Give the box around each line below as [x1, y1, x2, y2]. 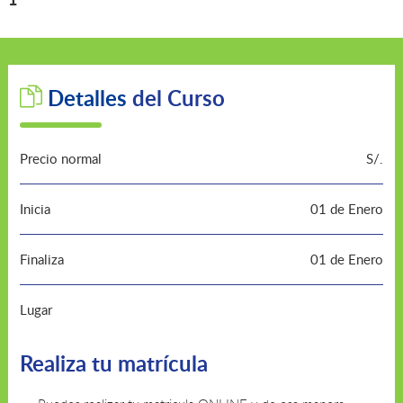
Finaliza [19, 250, 64, 268]
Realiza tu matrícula [19, 348, 208, 378]
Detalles [47, 83, 127, 112]
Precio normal [19, 149, 102, 167]
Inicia [19, 200, 50, 218]
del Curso [126, 83, 225, 112]
